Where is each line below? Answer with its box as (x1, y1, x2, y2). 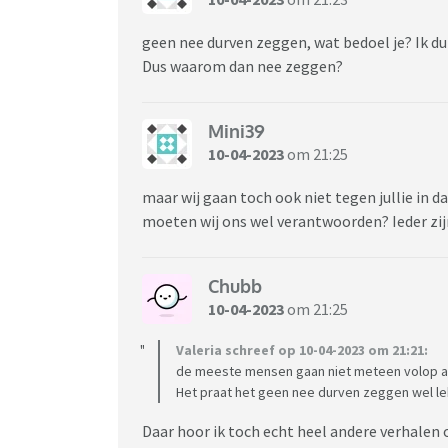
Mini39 (208, 120, 265, 143)
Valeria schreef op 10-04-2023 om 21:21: (176, 340, 428, 359)
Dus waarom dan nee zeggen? (142, 55, 343, 76)
